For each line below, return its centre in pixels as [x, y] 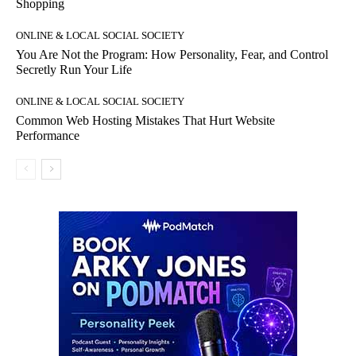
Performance [48, 136]
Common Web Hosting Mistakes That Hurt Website [145, 121]
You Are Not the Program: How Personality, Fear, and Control [172, 55]
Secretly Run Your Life [74, 70]
